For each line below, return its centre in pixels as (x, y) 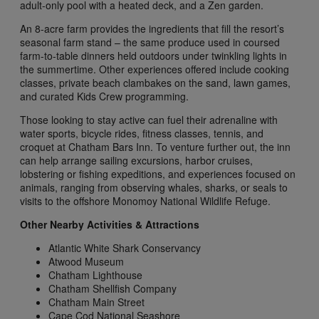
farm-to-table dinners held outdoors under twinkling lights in (153, 56)
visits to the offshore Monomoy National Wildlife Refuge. (145, 201)
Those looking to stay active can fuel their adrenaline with (149, 120)
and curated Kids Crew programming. (104, 96)
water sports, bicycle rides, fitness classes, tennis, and (142, 134)
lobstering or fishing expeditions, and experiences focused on (158, 174)
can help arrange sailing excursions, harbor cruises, (136, 161)
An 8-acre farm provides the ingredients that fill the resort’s (152, 29)
